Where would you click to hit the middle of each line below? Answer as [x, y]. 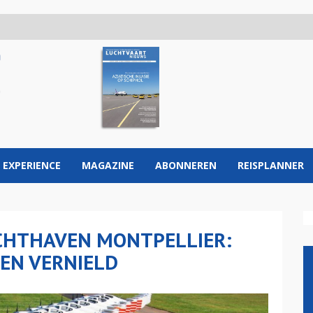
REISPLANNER [271, 165]
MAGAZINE [108, 165]
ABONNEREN [186, 165]
